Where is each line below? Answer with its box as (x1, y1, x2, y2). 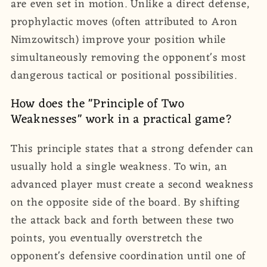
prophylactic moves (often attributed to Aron (11, 12, 238, 32)
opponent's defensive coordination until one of (11, 246, 247, 266)
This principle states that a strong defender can (11, 139, 254, 159)
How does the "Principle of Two (11, 94, 185, 116)
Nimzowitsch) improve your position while (11, 30, 226, 49)
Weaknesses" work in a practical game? (11, 109, 233, 131)
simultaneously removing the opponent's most (11, 48, 246, 67)
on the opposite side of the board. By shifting (11, 193, 241, 212)
